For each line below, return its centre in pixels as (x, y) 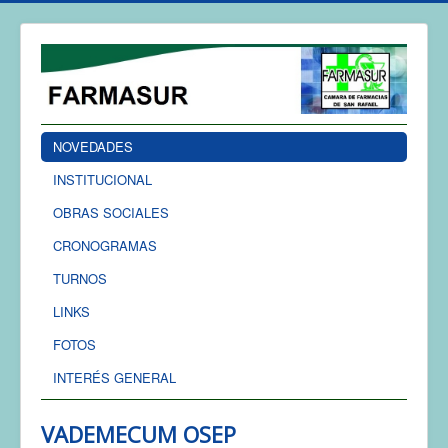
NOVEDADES (93, 146)
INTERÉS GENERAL (114, 377)
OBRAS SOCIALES (111, 212)
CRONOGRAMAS (105, 245)
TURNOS (80, 278)
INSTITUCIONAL (102, 179)
